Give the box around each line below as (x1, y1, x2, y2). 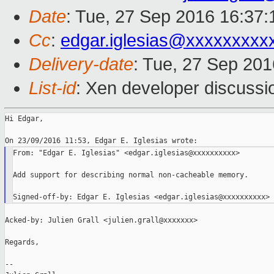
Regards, (5, 238, 39, 247)
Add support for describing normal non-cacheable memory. (12, 171, 248, 180)
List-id (29, 78, 76, 98)
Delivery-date (29, 54, 133, 75)
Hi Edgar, (5, 114, 43, 124)
